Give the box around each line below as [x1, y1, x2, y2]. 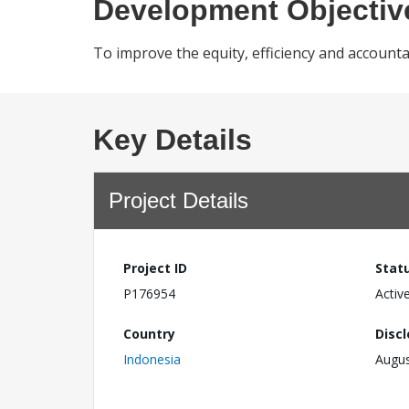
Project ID [123, 259, 187, 277]
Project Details [109, 188, 248, 213]
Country [123, 324, 175, 342]
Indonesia [123, 350, 181, 368]
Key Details [93, 123, 252, 156]
